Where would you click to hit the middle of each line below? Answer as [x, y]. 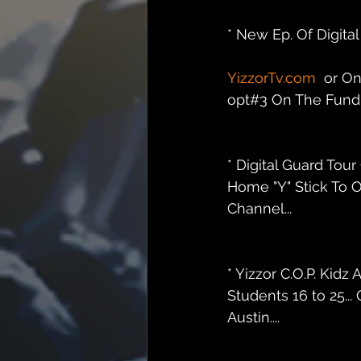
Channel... [259, 209]
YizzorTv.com [272, 78]
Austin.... [253, 317]
